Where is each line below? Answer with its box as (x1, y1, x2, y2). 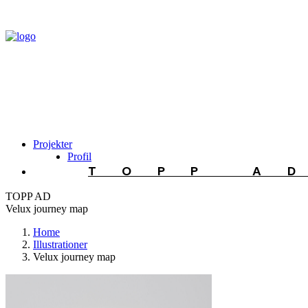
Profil (67, 151, 91, 162)
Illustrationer (33, 239, 87, 250)
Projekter (33, 138, 72, 150)
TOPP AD (5, 190, 51, 202)
